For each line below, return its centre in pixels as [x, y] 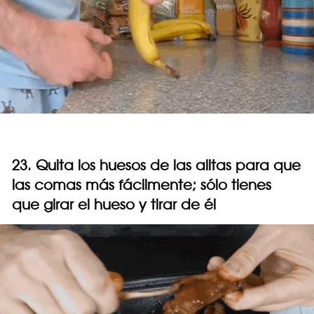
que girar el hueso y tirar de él [114, 204]
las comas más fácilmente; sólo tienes [142, 184]
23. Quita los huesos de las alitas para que [156, 165]
